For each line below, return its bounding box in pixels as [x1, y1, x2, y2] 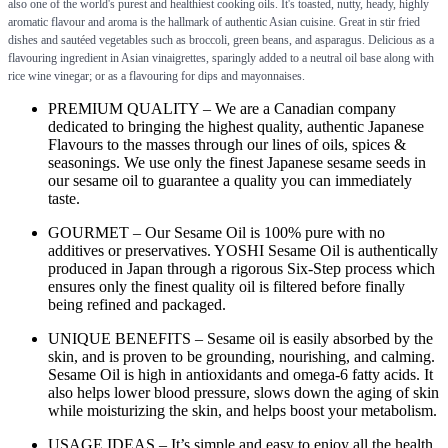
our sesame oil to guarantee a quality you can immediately [48, 171, 412, 189]
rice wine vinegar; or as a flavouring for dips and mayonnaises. [8, 68, 305, 83]
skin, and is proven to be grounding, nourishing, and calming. [48, 347, 435, 365]
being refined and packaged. [48, 295, 226, 313]
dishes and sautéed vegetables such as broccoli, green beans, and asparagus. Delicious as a [8, 32, 434, 47]
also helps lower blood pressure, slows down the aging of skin [48, 383, 439, 401]
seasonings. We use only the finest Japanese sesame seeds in [48, 153, 426, 171]
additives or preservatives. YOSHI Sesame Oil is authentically [48, 241, 438, 259]
